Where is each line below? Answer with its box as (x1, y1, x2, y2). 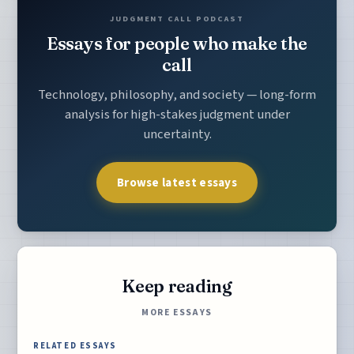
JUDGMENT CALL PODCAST (110, 13, 244, 25)
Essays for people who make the (47, 32, 307, 55)
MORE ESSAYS (141, 305, 213, 319)
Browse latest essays (116, 173, 238, 191)
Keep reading (122, 276, 232, 298)
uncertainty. (142, 124, 212, 144)
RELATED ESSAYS (33, 339, 117, 352)
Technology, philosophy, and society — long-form (38, 85, 316, 104)
